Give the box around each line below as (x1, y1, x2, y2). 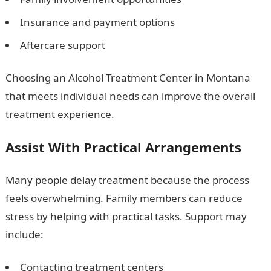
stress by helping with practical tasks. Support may (5, 209, 247, 223)
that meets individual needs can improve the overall (5, 89, 255, 103)
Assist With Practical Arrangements (5, 138, 241, 156)
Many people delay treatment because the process (5, 173, 249, 187)
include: (5, 227, 44, 241)
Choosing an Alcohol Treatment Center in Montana (5, 71, 250, 85)
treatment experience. (5, 107, 114, 121)
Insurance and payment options (19, 15, 175, 29)
